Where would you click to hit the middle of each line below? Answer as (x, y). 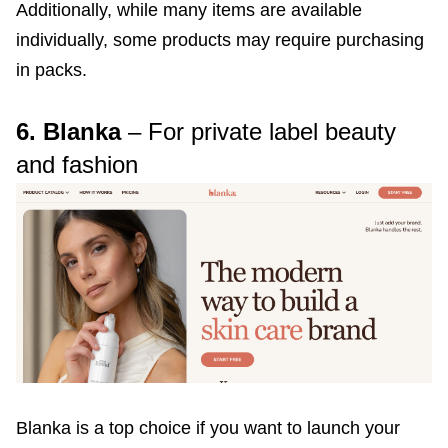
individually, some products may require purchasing (220, 40)
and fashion (77, 165)
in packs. (51, 70)
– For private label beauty (258, 132)
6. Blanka (68, 132)
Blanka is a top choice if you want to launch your (208, 428)
